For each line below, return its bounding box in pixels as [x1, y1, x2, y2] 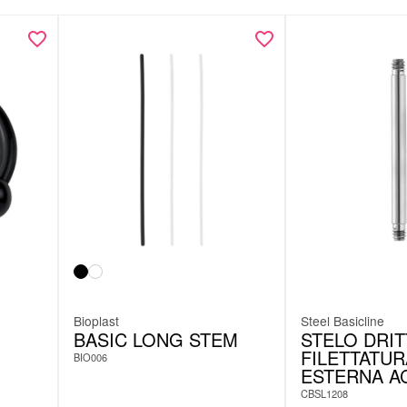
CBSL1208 [301, 385, 348, 401]
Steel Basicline [301, 311, 384, 330]
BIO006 [74, 349, 107, 364]
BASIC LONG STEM [74, 325, 238, 352]
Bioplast [74, 311, 119, 330]
